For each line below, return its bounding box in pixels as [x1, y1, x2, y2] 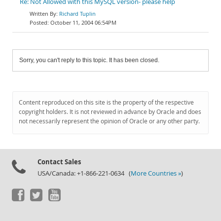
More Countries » [131, 169, 181, 178]
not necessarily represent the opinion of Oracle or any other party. [19, 117, 200, 125]
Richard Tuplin [59, 10, 96, 17]
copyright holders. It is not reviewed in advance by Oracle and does [19, 108, 201, 116]
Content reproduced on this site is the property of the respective [19, 98, 194, 107]
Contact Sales [37, 157, 81, 166]
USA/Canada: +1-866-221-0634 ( [37, 169, 131, 178]
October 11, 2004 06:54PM [50, 19, 116, 26]
